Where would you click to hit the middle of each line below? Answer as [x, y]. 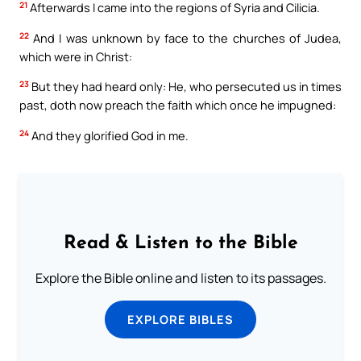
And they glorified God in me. [109, 135]
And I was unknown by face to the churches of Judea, [185, 37]
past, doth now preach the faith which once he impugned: [178, 105]
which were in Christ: [76, 56]
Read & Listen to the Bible [180, 244]
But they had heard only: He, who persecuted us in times [185, 87]
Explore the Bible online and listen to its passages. [180, 278]
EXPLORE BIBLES [180, 320]
